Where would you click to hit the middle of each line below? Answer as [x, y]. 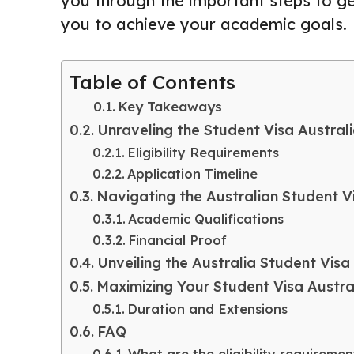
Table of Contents [153, 83]
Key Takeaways [170, 107]
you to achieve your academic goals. [204, 24]
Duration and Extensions [207, 309]
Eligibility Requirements [203, 153]
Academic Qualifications [205, 219]
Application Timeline [192, 174]
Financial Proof [177, 241]
